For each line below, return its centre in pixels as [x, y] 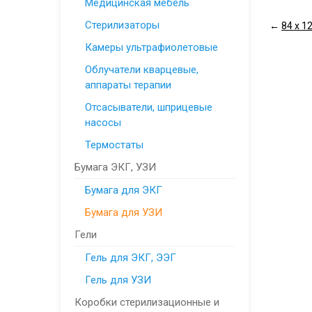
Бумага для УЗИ [124, 212]
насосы [103, 123]
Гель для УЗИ [118, 280]
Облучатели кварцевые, [142, 70]
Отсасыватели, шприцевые [149, 107]
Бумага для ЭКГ [124, 190]
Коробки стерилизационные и [147, 302]
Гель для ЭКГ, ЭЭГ [131, 258]
